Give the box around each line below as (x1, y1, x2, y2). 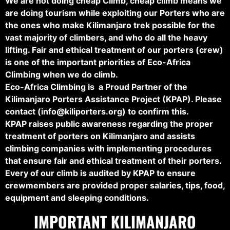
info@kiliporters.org (41, 106, 122, 117)
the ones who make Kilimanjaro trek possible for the (5, 20, 215, 31)
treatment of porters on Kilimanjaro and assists (5, 131, 195, 142)
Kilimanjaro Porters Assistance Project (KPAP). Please (5, 94, 222, 105)
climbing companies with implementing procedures (5, 143, 212, 154)
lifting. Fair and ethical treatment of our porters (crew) (5, 45, 223, 55)
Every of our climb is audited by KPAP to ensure (5, 168, 196, 179)
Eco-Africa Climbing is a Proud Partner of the (5, 82, 187, 92)
